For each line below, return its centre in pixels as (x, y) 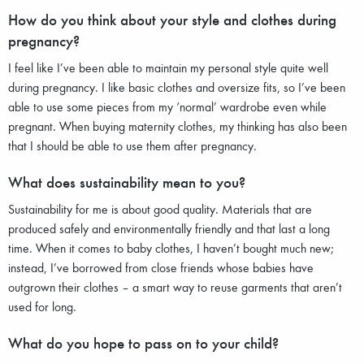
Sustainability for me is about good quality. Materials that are (160, 208)
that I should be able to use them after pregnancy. (132, 145)
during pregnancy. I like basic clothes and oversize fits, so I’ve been (177, 87)
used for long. (42, 306)
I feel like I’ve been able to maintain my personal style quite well (168, 67)
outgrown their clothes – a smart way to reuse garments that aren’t (175, 286)
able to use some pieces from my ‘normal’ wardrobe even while (167, 106)
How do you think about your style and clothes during (172, 19)
